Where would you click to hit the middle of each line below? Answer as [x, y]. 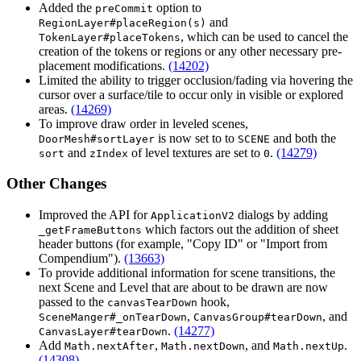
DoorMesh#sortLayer [97, 139]
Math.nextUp [309, 346]
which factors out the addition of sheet [240, 230]
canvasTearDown [152, 303]
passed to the [73, 302]
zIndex [109, 153]
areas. [55, 109]
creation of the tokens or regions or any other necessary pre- [190, 51]
